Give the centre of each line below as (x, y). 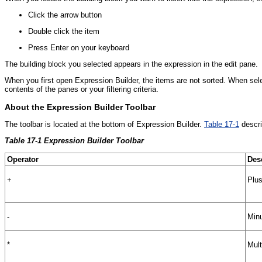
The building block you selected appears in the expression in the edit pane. (131, 64)
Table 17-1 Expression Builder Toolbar (74, 141)
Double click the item (64, 32)
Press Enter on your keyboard (79, 48)
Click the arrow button (65, 15)
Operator (23, 160)
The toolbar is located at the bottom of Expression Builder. (104, 125)
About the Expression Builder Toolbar (80, 107)
